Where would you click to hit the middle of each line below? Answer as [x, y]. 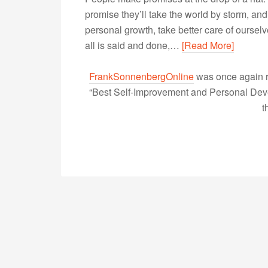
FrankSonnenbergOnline [141, 76]
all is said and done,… [133, 45]
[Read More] [208, 45]
